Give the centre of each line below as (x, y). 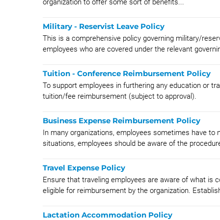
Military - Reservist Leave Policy (104, 26)
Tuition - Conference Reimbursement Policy (127, 73)
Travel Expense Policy (84, 168)
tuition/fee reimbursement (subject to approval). (120, 96)
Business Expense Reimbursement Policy (122, 121)
